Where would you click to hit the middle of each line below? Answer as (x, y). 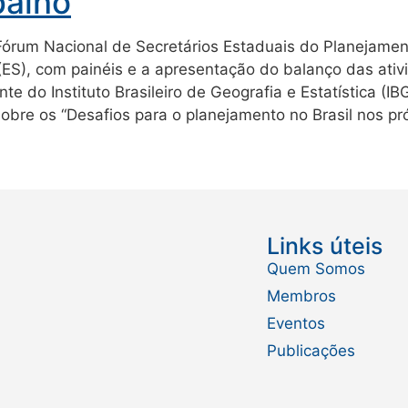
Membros (301, 296)
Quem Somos (316, 269)
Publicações (311, 351)
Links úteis (324, 246)
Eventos (296, 324)
